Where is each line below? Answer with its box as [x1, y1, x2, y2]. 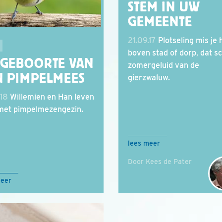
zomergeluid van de [128, 60, 199, 70]
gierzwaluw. [128, 73, 170, 82]
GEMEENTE [128, 14, 192, 29]
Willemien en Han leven [8, 92, 94, 102]
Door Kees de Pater [128, 158, 192, 166]
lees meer [128, 139, 160, 147]
